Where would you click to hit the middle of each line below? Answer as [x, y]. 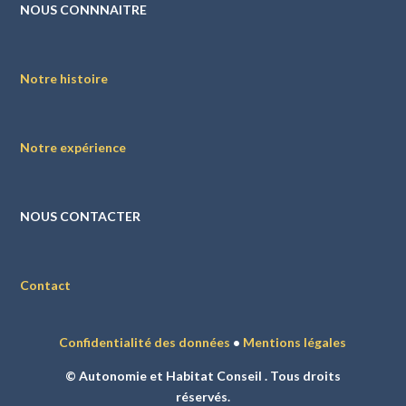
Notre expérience [73, 147]
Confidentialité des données [145, 342]
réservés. [203, 396]
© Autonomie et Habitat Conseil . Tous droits [203, 376]
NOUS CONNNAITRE [84, 10]
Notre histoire [64, 78]
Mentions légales [295, 342]
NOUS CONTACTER [81, 216]
